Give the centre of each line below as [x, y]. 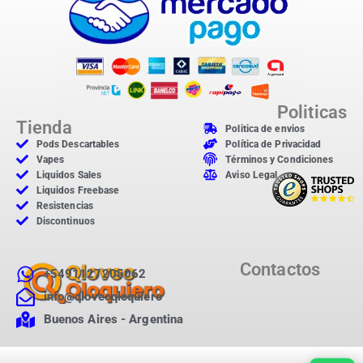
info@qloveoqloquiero [102, 296]
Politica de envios [265, 128]
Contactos [280, 269]
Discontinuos [65, 221]
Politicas [312, 112]
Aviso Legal [252, 175]
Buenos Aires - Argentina [113, 319]
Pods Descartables [78, 144]
